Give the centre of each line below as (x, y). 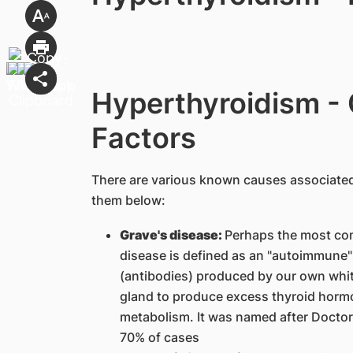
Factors (143, 138)
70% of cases (161, 337)
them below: (128, 200)
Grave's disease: (172, 235)
